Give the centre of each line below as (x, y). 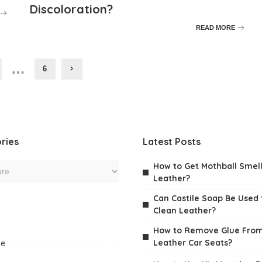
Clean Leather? (185, 210)
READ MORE (216, 28)
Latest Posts (172, 141)
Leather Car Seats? (193, 242)
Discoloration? (71, 9)
